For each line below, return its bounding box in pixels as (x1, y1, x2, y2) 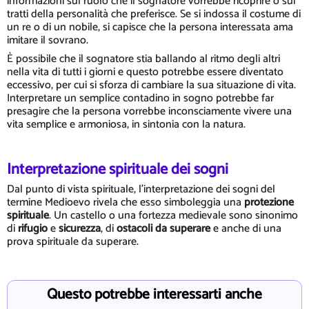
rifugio (18, 219, 48, 239)
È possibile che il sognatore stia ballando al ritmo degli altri (7, 49, 280, 68)
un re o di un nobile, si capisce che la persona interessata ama (7, 17, 293, 37)
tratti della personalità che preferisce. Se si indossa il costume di (7, 4, 301, 23)
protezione (244, 193, 294, 212)
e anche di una (210, 219, 281, 239)
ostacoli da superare (117, 219, 210, 239)
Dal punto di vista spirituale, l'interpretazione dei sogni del (7, 180, 275, 199)
